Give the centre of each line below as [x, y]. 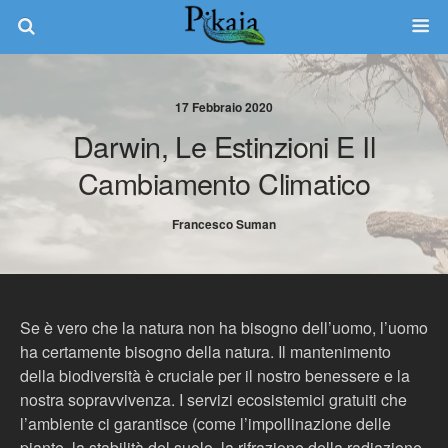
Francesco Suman [224, 224]
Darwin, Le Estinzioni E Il [224, 145]
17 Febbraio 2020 [224, 107]
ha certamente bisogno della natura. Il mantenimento [205, 351]
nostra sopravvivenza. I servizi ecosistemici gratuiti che [213, 399]
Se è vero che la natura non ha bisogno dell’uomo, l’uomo [224, 327]
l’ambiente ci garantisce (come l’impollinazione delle [205, 423]
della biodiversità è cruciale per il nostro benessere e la [215, 375]
